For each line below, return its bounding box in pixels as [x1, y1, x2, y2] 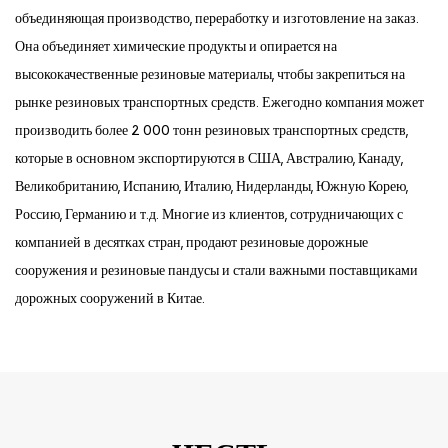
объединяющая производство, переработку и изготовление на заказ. [15, 11, 419, 24]
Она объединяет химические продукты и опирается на [15, 39, 337, 52]
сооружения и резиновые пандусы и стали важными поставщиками [15, 263, 418, 276]
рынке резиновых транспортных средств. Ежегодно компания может [15, 95, 424, 108]
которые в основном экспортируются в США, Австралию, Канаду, [15, 151, 403, 164]
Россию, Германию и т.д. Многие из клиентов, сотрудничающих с [15, 207, 403, 220]
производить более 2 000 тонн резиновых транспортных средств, [15, 123, 408, 136]
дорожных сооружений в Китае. [15, 291, 205, 304]
